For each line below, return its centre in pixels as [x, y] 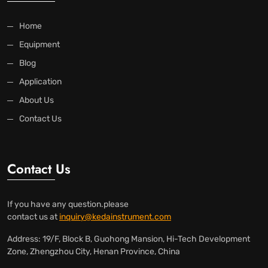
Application [40, 82]
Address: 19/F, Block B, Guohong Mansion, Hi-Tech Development [129, 239]
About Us [36, 100]
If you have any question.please [68, 205]
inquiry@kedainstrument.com [115, 217]
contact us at [33, 217]
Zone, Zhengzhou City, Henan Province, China [94, 252]
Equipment [39, 45]
